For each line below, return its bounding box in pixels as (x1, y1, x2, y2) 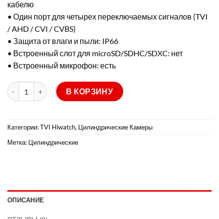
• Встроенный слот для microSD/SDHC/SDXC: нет (7, 48, 183, 58)
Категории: (7, 123, 40, 131)
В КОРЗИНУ (66, 87, 113, 96)
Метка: (7, 138, 28, 147)
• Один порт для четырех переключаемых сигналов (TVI (7, 12, 208, 22)
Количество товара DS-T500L (7, 83, 106, 91)
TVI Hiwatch (40, 123, 75, 131)
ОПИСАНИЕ (7, 196, 44, 204)
